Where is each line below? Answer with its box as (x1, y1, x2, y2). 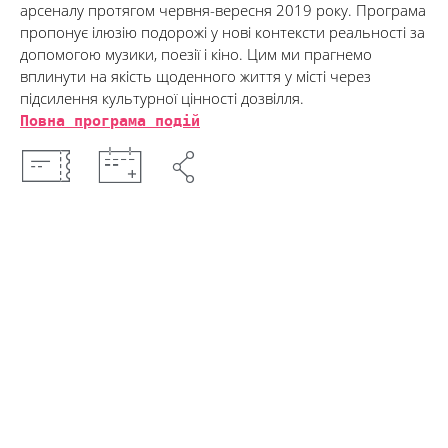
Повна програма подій (20, 110, 200, 132)
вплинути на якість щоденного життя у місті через (20, 66, 371, 86)
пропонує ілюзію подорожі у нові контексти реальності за (20, 22, 425, 42)
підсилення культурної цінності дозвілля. (20, 88, 304, 108)
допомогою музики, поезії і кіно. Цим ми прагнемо (20, 44, 372, 64)
